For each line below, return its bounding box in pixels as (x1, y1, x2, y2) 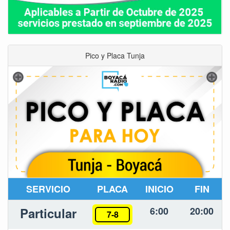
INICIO (145, 182, 174, 196)
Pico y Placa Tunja (85, 50, 145, 61)
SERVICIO (26, 182, 70, 196)
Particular (20, 204, 76, 222)
